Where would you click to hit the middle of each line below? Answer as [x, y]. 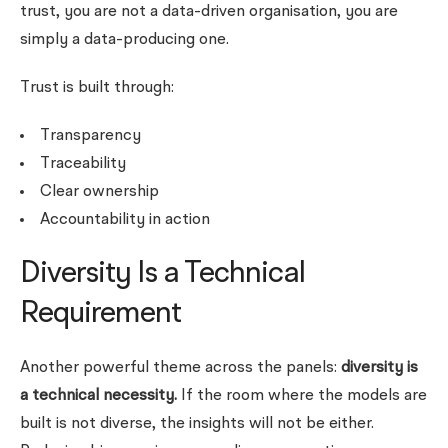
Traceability [83, 164]
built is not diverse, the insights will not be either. [197, 424]
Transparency [90, 136]
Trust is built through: [97, 88]
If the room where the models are [304, 396]
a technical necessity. [100, 396]
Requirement [100, 314]
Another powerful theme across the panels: [180, 368]
